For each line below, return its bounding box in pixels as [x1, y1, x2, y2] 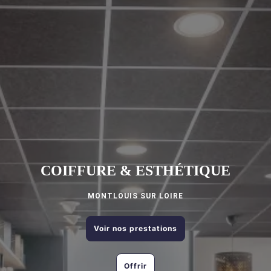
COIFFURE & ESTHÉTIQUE [41, 163, 230, 178]
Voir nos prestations [94, 224, 177, 233]
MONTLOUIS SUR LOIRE [88, 192, 183, 200]
